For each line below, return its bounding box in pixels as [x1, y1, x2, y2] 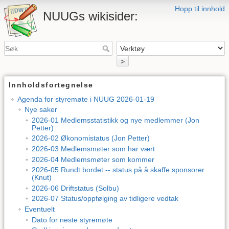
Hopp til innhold [175, 5, 225, 13]
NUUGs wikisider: [43, 9, 138, 23]
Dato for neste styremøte [31, 215, 112, 224]
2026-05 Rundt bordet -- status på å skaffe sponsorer [31, 166, 204, 174]
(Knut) [31, 173, 52, 182]
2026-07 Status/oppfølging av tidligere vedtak [31, 194, 178, 203]
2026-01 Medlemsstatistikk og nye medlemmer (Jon [31, 116, 199, 124]
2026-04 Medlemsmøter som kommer [31, 155, 154, 164]
